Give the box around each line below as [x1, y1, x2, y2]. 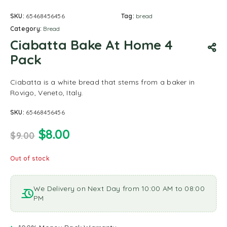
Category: [10, 25, 44, 32]
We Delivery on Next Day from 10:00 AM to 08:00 [33, 184, 205, 193]
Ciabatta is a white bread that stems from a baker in [10, 78, 195, 87]
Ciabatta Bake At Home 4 [10, 36, 173, 53]
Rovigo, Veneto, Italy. [10, 88, 84, 97]
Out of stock [10, 155, 50, 162]
